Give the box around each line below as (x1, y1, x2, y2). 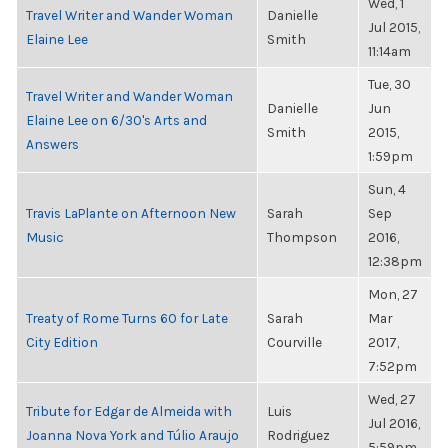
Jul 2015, (368, 19, 420, 35)
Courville (267, 334, 322, 350)
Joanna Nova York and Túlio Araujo (26, 427, 239, 443)
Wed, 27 (368, 391, 416, 407)
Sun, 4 (368, 181, 406, 197)
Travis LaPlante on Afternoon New (26, 205, 236, 221)
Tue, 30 (368, 76, 411, 92)
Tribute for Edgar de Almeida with (26, 403, 232, 419)
